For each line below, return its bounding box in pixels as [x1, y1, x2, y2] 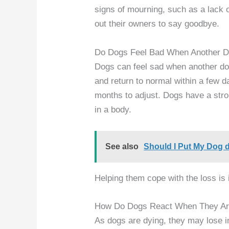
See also [105, 142, 139, 151]
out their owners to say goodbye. [95, 19, 220, 29]
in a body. [95, 104, 132, 114]
